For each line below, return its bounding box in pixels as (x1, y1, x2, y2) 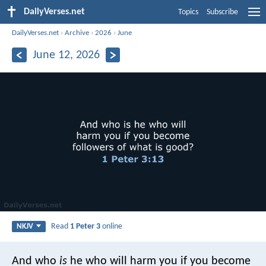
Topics (178, 8, 198, 17)
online (100, 221, 123, 231)
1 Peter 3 (70, 221, 101, 231)
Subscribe (207, 8, 238, 17)
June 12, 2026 (32, 49, 100, 61)
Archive (65, 28, 90, 37)
